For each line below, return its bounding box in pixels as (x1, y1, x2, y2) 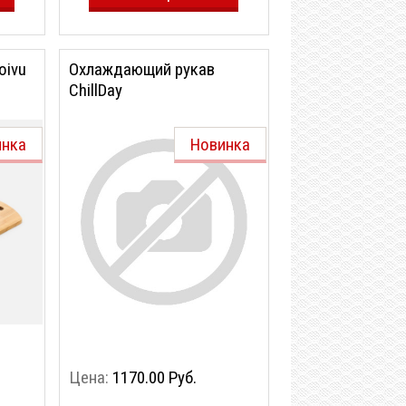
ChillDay (69, 80, 122, 101)
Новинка (190, 134, 250, 155)
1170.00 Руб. (112, 367, 197, 388)
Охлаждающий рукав (69, 59, 215, 80)
